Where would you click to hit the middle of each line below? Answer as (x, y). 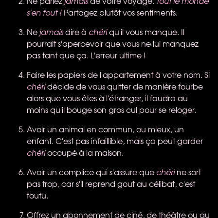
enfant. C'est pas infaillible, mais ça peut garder (115, 140)
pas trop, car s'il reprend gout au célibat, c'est (111, 183)
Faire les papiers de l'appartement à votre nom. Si (118, 74)
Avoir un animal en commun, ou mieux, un (105, 129)
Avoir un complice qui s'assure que (91, 172)
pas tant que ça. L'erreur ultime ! (86, 55)
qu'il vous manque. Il (146, 31)
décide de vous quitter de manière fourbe (124, 86)
